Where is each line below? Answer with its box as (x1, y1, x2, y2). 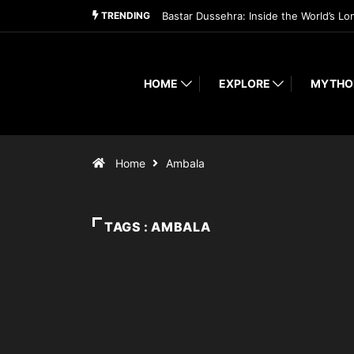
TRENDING (99, 9, 150, 21)
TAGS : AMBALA (104, 219, 211, 235)
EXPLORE (218, 77, 270, 91)
